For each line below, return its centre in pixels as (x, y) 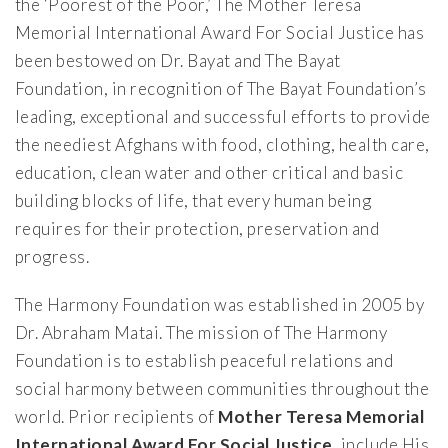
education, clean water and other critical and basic (209, 173)
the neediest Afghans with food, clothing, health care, (222, 145)
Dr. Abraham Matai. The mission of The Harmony (201, 333)
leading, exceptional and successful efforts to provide (223, 117)
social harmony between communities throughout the (222, 389)
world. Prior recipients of (117, 417)
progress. (52, 257)
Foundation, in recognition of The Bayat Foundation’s (221, 89)
